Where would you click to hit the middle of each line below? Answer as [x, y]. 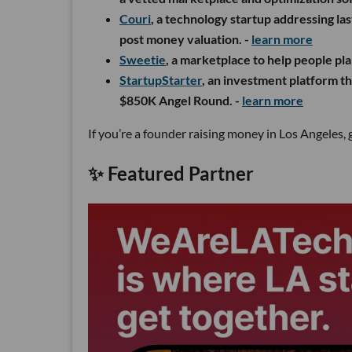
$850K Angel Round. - [181, 100]
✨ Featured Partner [171, 173]
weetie [146, 59]
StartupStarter [161, 79]
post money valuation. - [185, 38]
